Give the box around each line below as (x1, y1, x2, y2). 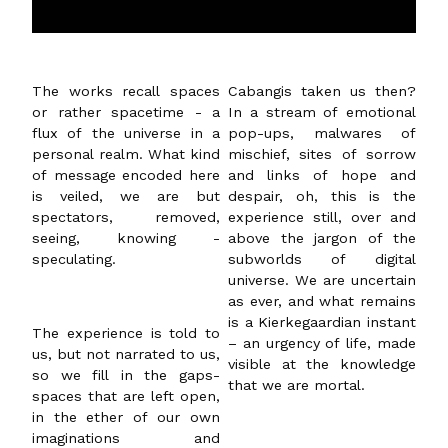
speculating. (32, 251, 121, 268)
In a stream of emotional (228, 104, 416, 121)
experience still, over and (228, 209, 416, 226)
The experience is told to (32, 325, 220, 342)
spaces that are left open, (32, 388, 220, 405)
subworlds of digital (228, 251, 416, 268)
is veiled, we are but (32, 188, 220, 205)
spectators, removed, (32, 209, 220, 226)
